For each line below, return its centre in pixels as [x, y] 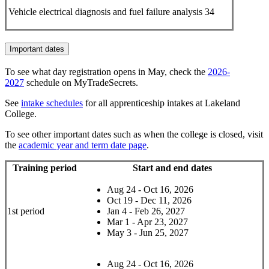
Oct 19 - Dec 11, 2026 [149, 201]
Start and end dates [172, 168]
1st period [26, 211]
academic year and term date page [83, 145]
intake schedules [52, 103]
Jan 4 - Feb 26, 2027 [146, 211]
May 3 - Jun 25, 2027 [148, 233]
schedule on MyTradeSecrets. [82, 83]
